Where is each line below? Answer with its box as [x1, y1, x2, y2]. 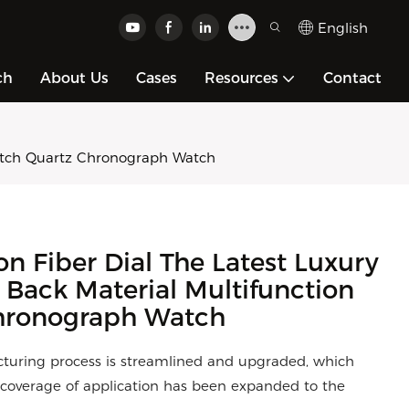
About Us [40, 69, 109, 87]
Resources [204, 69, 278, 87]
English [318, 18, 368, 37]
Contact [323, 69, 382, 87]
